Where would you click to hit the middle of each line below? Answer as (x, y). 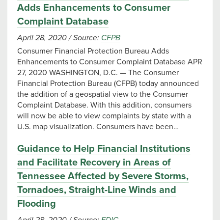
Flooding (37, 204)
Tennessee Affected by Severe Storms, (103, 176)
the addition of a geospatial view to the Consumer (103, 94)
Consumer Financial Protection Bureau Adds (93, 51)
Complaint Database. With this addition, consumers (104, 105)
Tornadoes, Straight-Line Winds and (97, 190)
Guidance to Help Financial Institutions (104, 149)
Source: (86, 38)
